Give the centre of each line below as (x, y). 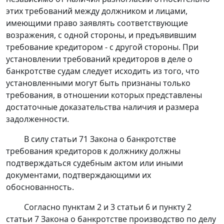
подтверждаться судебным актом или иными (94, 163)
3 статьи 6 (130, 207)
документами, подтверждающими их (78, 175)
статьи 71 (69, 139)
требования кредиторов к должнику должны (93, 151)
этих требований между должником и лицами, (97, 11)
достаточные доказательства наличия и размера (102, 107)
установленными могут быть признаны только (98, 83)
